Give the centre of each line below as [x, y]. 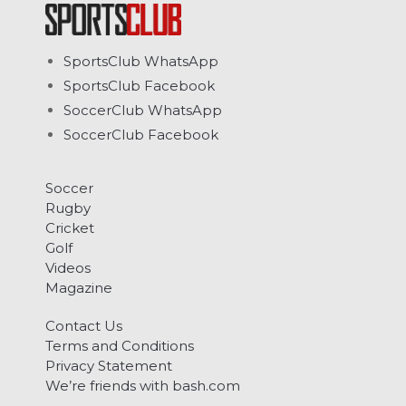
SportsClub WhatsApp [141, 61]
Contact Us [84, 325]
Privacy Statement [109, 365]
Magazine [79, 287]
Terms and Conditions [120, 345]
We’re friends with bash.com [143, 385]
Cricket [70, 227]
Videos [68, 267]
